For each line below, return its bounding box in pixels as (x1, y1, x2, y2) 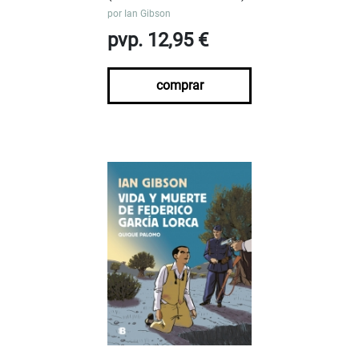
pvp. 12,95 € (107, 28, 208, 51)
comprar (155, 77, 204, 93)
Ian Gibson (124, 7, 171, 19)
